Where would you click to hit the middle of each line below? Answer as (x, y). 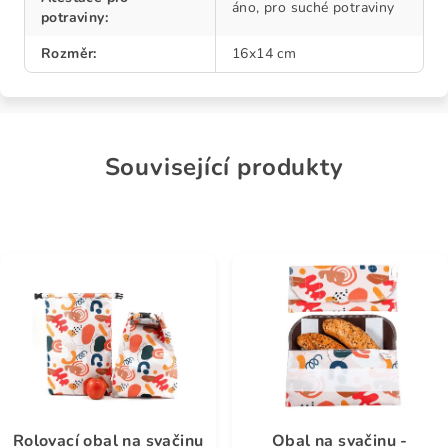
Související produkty (224, 167)
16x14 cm (264, 53)
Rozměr (67, 53)
